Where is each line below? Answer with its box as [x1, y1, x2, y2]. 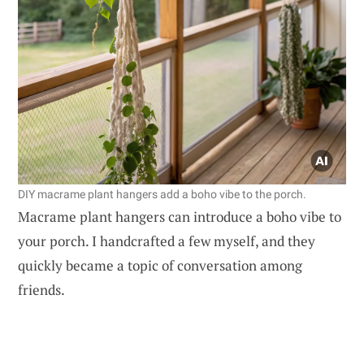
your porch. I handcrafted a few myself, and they [18, 231, 315, 250]
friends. [18, 279, 65, 299]
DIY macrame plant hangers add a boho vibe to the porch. [18, 187, 306, 201]
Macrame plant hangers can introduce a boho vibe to [18, 206, 341, 226]
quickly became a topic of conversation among [18, 255, 302, 275]
